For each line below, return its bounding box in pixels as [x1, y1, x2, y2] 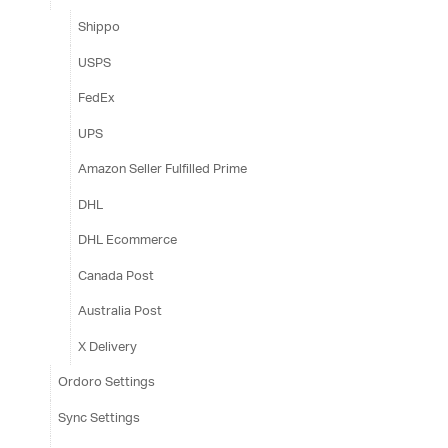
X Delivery [77, 338, 137, 354]
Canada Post [77, 267, 154, 283]
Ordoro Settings [57, 374, 155, 390]
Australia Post [77, 303, 162, 319]
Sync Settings [57, 409, 140, 425]
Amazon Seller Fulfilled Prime [77, 161, 247, 177]
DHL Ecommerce [77, 232, 177, 248]
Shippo [77, 19, 120, 35]
